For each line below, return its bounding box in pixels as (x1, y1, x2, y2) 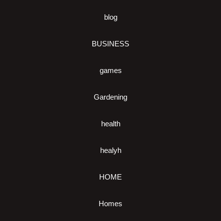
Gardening (94, 92, 127, 101)
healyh (100, 146, 121, 154)
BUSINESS (92, 39, 129, 48)
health (101, 119, 120, 128)
